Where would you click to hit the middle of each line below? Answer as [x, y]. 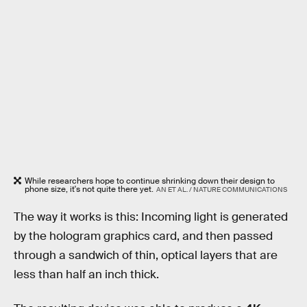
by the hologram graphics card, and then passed [143, 236]
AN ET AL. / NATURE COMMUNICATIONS [221, 189]
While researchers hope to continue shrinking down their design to [150, 181]
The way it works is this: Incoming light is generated [151, 217]
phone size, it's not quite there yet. [89, 189]
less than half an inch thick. [86, 275]
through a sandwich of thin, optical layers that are [146, 256]
